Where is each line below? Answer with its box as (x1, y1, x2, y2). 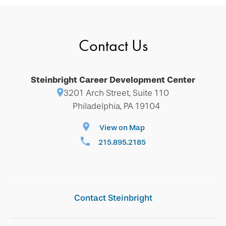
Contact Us (78, 35, 148, 56)
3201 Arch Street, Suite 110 (64, 88, 169, 98)
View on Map (99, 123, 145, 132)
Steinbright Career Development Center (31, 75, 195, 85)
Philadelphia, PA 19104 (73, 101, 160, 111)
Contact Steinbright (74, 193, 152, 203)
